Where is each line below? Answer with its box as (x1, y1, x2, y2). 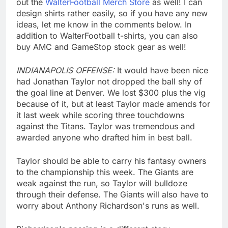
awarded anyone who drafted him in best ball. (16, 132, 192, 142)
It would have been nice (117, 65, 208, 75)
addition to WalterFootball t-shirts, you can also (16, 30, 198, 41)
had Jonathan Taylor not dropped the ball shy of (16, 76, 202, 87)
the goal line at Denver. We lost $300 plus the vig (16, 87, 206, 98)
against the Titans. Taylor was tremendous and (16, 121, 195, 131)
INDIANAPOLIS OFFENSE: (16, 65, 117, 75)
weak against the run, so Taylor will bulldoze (16, 178, 187, 188)
